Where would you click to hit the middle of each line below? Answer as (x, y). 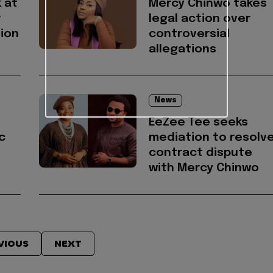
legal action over (200, 19)
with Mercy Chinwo (204, 168)
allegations (183, 49)
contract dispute (200, 153)
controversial (189, 34)
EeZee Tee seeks (198, 122)
